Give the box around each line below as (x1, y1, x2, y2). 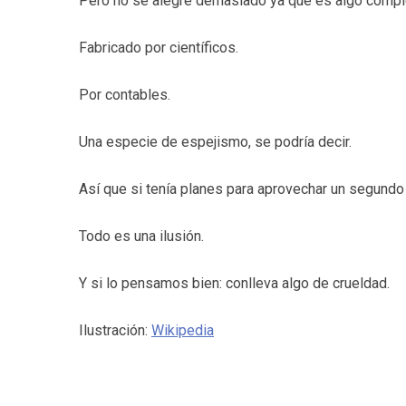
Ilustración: (79, 322, 151, 339)
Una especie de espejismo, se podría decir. (79, 133, 352, 150)
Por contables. (79, 86, 170, 103)
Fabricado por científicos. (79, 39, 238, 56)
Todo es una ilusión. (79, 227, 204, 245)
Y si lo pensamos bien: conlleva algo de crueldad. (79, 275, 390, 292)
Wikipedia (151, 322, 214, 339)
